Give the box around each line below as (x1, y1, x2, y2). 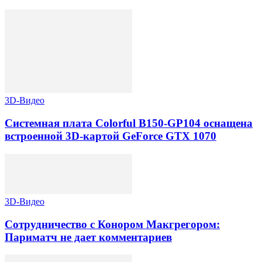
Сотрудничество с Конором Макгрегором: (5, 218, 220, 230)
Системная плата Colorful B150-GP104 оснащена (5, 117, 253, 130)
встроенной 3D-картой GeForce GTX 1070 (5, 130, 216, 143)
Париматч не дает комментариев (5, 230, 172, 243)
